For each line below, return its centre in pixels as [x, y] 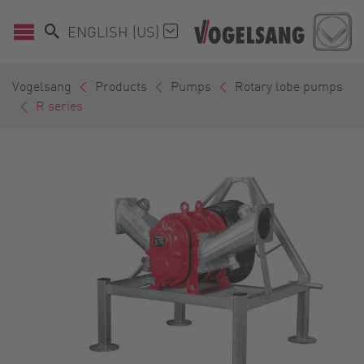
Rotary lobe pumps [289, 86]
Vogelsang [42, 86]
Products [121, 86]
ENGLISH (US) [115, 32]
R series [59, 106]
